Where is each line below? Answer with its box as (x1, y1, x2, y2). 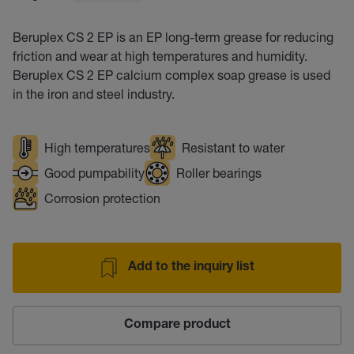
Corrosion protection (44, 190, 160, 205)
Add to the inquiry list (128, 262, 254, 274)
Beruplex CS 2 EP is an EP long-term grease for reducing (13, 29, 333, 44)
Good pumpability (44, 165, 145, 180)
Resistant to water (182, 140, 284, 155)
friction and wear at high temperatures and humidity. (13, 48, 307, 63)
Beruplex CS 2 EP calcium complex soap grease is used (13, 67, 330, 82)
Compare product (123, 319, 231, 332)
